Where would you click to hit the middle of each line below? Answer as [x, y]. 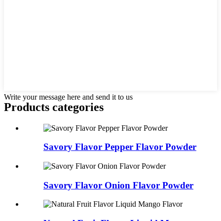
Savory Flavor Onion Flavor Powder [118, 185]
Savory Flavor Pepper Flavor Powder [120, 147]
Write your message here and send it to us [68, 97]
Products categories [54, 107]
